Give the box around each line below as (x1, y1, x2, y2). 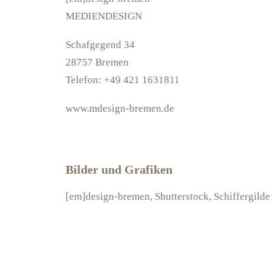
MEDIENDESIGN (66, 10, 142, 22)
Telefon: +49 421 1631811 (66, 74, 180, 86)
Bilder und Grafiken (66, 163, 172, 176)
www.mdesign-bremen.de (66, 103, 174, 114)
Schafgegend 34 (66, 39, 135, 50)
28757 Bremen (66, 56, 129, 68)
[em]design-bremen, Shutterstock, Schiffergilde (66, 191, 270, 202)
